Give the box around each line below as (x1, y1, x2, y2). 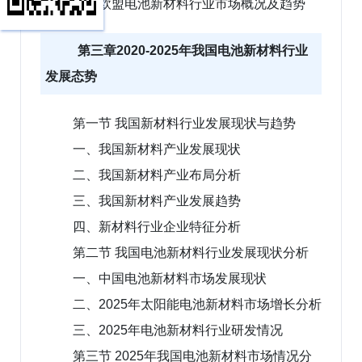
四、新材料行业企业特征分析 (73, 219, 241, 234)
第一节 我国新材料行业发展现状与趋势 (73, 116, 296, 130)
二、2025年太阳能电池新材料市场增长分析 (73, 297, 322, 311)
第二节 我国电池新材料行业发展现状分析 (73, 245, 309, 259)
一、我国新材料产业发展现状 (73, 141, 241, 156)
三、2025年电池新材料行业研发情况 (73, 322, 283, 337)
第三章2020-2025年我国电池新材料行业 (78, 43, 308, 57)
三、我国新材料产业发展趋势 (73, 193, 241, 208)
